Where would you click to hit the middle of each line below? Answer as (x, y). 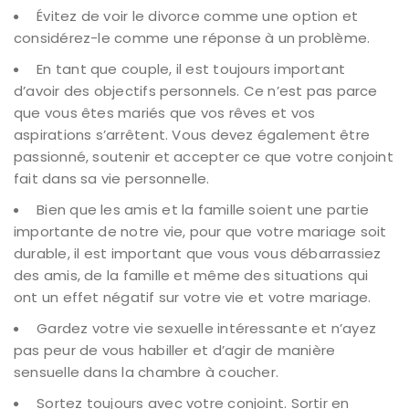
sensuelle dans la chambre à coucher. (147, 372)
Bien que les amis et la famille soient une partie (203, 210)
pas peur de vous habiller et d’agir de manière (175, 351)
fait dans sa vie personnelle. (112, 179)
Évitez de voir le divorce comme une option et (198, 16)
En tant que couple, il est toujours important (191, 69)
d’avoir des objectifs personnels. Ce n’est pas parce (196, 91)
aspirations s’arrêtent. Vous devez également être (192, 135)
